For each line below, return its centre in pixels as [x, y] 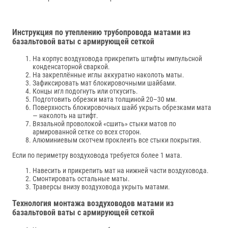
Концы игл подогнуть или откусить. [86, 91]
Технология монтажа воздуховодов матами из [93, 204]
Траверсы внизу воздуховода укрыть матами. [101, 187]
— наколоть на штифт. [66, 115]
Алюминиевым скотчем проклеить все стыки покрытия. [117, 140]
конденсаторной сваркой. [72, 66]
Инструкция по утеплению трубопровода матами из [101, 32]
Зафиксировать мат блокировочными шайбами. [105, 83]
